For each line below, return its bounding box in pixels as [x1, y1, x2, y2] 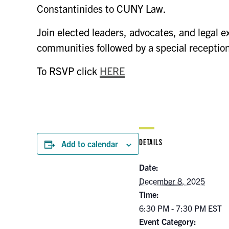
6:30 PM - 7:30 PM [139, 203, 208, 214]
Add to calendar [61, 139, 118, 149]
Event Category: [139, 216, 196, 227]
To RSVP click [37, 64, 100, 78]
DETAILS [139, 137, 163, 147]
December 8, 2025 [139, 176, 205, 187]
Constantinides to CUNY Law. [37, 2, 166, 15]
